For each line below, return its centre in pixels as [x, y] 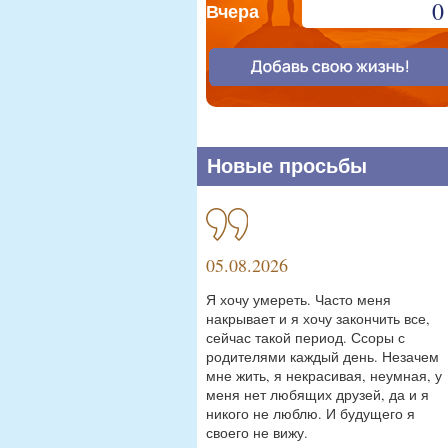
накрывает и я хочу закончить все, [318, 318]
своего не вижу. [257, 432]
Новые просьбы [287, 166]
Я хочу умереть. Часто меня [298, 299]
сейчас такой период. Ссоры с [305, 337]
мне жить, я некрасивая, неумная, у [324, 375]
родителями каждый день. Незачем [322, 356]
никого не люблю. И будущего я [310, 413]
